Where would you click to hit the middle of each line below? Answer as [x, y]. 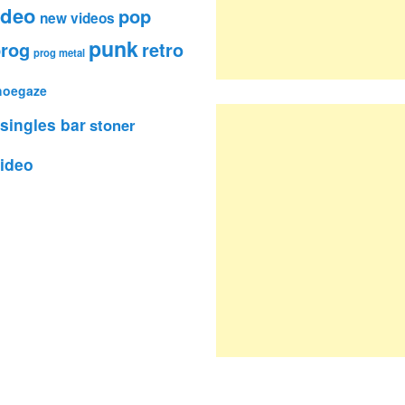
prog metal [59, 53]
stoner [112, 125]
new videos [77, 19]
